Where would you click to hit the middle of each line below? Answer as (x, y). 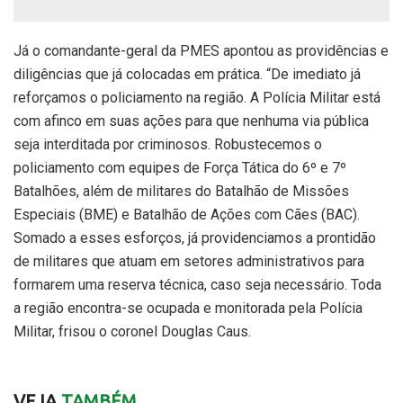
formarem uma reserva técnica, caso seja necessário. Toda (197, 284)
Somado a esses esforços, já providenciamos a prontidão (195, 237)
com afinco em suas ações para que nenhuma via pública (191, 121)
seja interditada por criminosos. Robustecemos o (168, 144)
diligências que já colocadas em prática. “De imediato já (187, 74)
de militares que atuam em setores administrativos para (189, 261)
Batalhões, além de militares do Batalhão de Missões (181, 191)
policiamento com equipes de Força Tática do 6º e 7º (180, 167)
